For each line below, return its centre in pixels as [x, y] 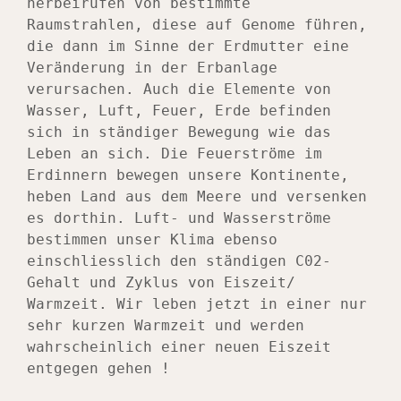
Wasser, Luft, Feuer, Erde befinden [179, 111]
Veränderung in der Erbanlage [152, 68]
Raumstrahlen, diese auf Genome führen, [197, 25]
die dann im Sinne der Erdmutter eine [188, 47]
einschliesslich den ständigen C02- [179, 261]
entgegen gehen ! [98, 369]
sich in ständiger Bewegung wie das [179, 132]
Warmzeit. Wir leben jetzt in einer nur [197, 304]
